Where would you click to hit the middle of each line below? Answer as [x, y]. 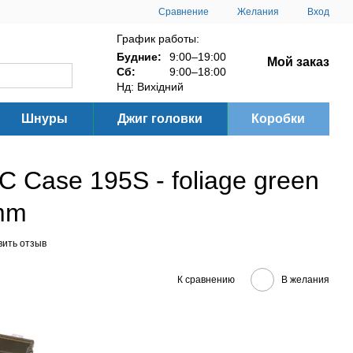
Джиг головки [160, 119]
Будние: [139, 57]
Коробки [278, 119]
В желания [305, 279]
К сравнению [206, 279]
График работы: [158, 39]
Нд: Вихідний [151, 87]
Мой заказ [298, 62]
